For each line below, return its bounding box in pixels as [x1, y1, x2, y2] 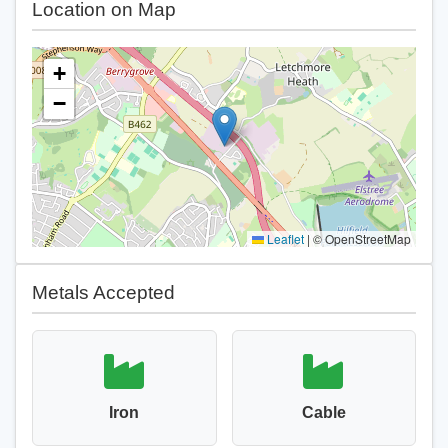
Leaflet [264, 230, 304, 247]
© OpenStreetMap [310, 230, 411, 247]
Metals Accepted [32, 282, 175, 303]
